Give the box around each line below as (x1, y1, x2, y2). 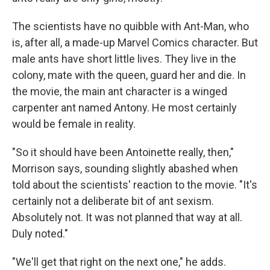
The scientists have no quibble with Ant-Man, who (12, 20, 249, 33)
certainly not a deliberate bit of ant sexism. (12, 195, 214, 208)
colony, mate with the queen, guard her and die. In (12, 69, 246, 82)
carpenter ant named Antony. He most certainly (12, 101, 237, 115)
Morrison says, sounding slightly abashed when (12, 162, 238, 175)
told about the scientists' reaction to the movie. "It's (12, 178, 257, 192)
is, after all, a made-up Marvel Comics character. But (12, 36, 258, 49)
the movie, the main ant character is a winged (12, 85, 227, 98)
